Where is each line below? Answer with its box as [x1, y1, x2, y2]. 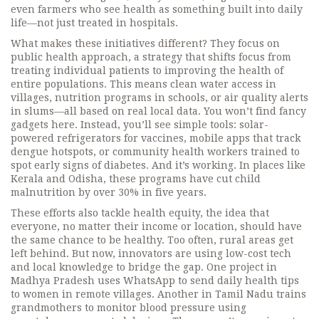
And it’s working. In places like [149, 159, 305, 171]
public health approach [11, 51, 128, 63]
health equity [133, 207, 200, 219]
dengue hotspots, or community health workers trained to [11, 146, 300, 157]
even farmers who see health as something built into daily [11, 4, 303, 15]
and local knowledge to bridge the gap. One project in [11, 261, 277, 273]
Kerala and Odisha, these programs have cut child [11, 173, 261, 184]
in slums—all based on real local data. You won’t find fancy [11, 105, 306, 117]
